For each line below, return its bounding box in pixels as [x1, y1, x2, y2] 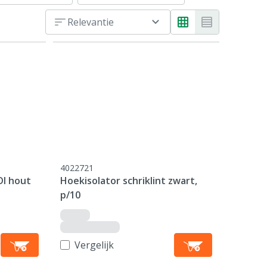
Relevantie [67, 15, 114, 29]
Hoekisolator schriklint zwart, [60, 174, 198, 187]
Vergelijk [74, 238, 114, 252]
